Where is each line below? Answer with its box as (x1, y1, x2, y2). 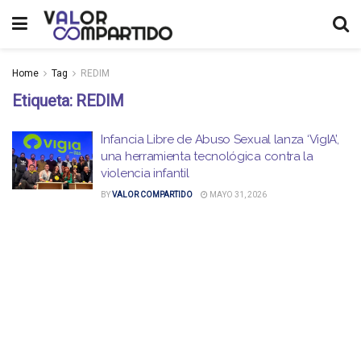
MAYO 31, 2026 (208, 190, 267, 199)
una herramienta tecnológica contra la (101, 149, 313, 164)
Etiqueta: (12, 91, 76, 110)
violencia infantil (101, 166, 189, 180)
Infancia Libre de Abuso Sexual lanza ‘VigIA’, (101, 132, 339, 147)
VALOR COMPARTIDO (112, 190, 193, 199)
